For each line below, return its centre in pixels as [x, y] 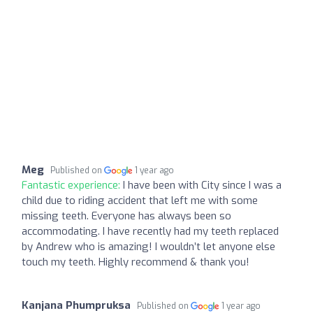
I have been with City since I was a [202, 185]
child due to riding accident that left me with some [140, 201]
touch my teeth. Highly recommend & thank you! [136, 262]
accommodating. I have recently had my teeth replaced [150, 232]
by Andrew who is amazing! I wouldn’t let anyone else [148, 247]
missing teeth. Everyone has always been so [126, 216]
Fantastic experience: [72, 185]
